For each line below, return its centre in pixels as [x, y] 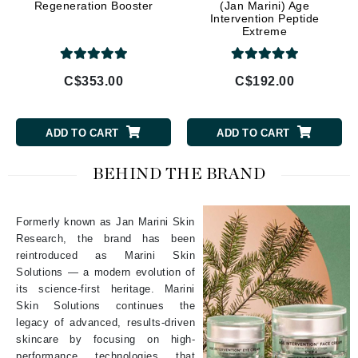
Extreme [265, 31]
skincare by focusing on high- [105, 339]
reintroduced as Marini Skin [105, 255]
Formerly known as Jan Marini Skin [105, 221]
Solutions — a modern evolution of [105, 272]
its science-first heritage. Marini [105, 288]
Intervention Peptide [265, 18]
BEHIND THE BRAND [179, 174]
